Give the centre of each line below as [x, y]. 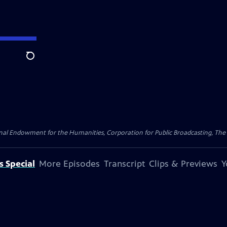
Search [38, 61]
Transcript [124, 164]
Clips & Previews [183, 164]
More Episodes [69, 164]
